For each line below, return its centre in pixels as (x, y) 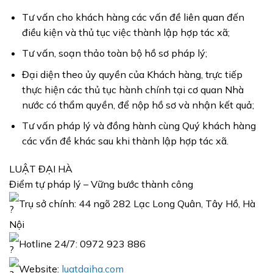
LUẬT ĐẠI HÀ (41, 169)
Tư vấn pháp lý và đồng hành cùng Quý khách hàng (139, 126)
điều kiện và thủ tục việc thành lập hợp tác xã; (126, 32)
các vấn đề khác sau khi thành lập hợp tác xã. (125, 141)
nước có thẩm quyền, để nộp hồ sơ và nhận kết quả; (138, 105)
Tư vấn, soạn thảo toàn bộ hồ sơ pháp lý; (114, 53)
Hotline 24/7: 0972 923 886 (82, 243)
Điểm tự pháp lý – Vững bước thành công (101, 184)
